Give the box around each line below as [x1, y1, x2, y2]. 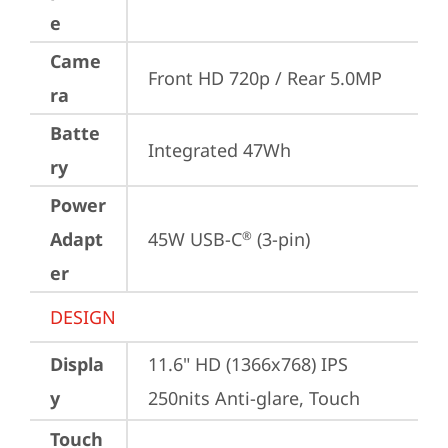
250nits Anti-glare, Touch [148, 386, 360, 410]
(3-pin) [252, 227, 310, 251]
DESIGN [50, 305, 116, 329]
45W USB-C [148, 227, 242, 251]
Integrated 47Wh [148, 138, 291, 162]
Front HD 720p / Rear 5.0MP [148, 66, 382, 90]
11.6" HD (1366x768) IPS [148, 352, 348, 376]
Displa [50, 352, 104, 376]
